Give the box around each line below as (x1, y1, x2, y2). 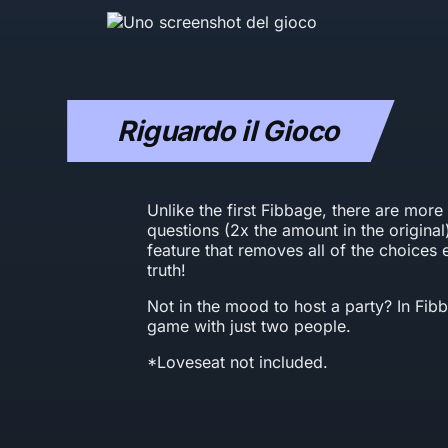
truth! (147, 260, 187, 280)
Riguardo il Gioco (117, 114, 339, 148)
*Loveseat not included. (147, 352, 329, 372)
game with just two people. (147, 316, 352, 336)
